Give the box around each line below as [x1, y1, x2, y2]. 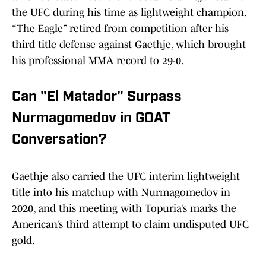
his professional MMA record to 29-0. [12, 55, 184, 67]
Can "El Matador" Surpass [12, 90, 182, 105]
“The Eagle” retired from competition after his [12, 23, 229, 35]
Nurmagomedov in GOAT [12, 112, 170, 126]
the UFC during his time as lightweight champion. [12, 7, 246, 19]
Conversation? [12, 133, 107, 148]
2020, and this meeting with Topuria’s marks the [12, 202, 236, 215]
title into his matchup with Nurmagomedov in [12, 186, 230, 199]
